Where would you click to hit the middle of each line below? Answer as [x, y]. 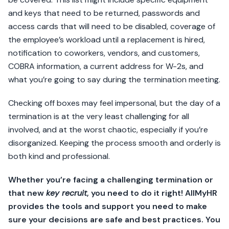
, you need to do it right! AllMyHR [152, 193]
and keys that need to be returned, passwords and [104, 13]
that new [27, 193]
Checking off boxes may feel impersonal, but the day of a [114, 103]
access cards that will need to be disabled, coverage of [112, 27]
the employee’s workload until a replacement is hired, [107, 40]
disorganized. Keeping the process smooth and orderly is [114, 143]
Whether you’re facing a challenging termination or [111, 180]
